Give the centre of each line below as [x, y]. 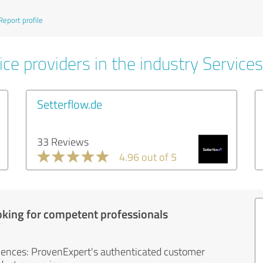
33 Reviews [63, 141]
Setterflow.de [70, 104]
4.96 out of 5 [148, 156]
